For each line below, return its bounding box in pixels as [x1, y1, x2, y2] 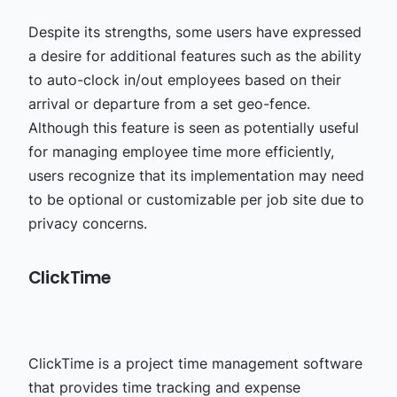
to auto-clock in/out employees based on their [27, 70, 341, 89]
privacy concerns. [27, 214, 147, 232]
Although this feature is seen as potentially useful [27, 118, 359, 136]
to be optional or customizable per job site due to [27, 190, 364, 208]
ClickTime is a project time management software [27, 354, 362, 372]
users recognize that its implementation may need [27, 166, 364, 184]
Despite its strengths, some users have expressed [27, 22, 362, 41]
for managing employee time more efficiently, [27, 142, 334, 160]
